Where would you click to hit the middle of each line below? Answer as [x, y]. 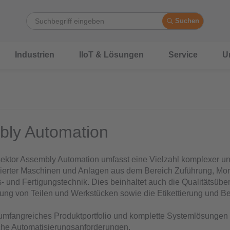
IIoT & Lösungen [111, 55]
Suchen [187, 21]
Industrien [35, 55]
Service [183, 55]
